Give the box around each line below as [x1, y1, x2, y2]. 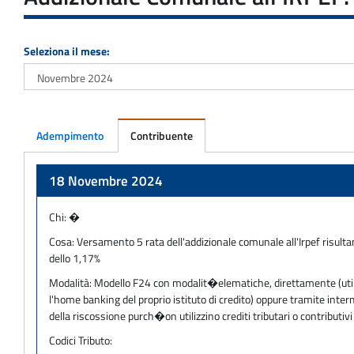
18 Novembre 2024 [49, 170, 163, 191]
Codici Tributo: [49, 331, 112, 348]
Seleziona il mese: [24, 42, 110, 59]
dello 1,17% [49, 249, 100, 266]
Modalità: [49, 273, 94, 291]
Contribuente [130, 126, 193, 144]
